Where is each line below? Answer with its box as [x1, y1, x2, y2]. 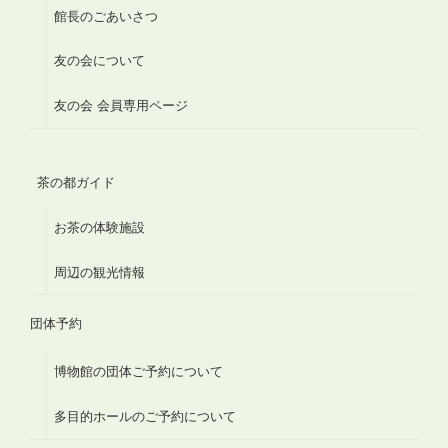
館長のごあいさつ [53, 8, 158, 24]
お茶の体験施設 [53, 220, 145, 236]
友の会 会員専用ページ [53, 97, 188, 113]
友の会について [53, 53, 145, 69]
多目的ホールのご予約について [53, 408, 236, 424]
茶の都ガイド [36, 175, 115, 191]
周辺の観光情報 [53, 264, 145, 280]
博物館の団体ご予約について [53, 364, 223, 380]
